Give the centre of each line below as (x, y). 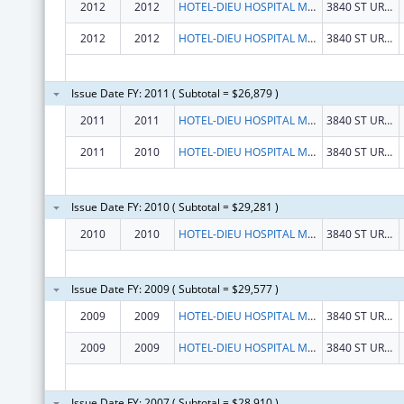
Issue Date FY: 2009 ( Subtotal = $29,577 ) (174, 289)
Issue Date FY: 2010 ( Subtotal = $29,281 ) (174, 207)
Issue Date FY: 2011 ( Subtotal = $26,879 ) (174, 93)
